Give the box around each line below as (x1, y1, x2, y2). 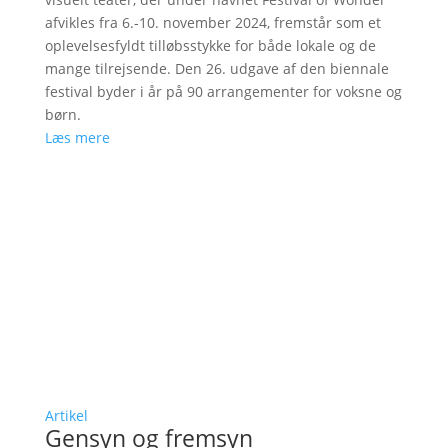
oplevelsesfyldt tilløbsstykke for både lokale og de (44, 36, 376, 56)
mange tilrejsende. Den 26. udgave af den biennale (44, 59, 389, 79)
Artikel (44, 406, 88, 426)
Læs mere (44, 128, 110, 148)
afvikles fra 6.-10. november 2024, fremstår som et (44, 13, 381, 33)
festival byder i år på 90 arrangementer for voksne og (44, 82, 402, 102)
